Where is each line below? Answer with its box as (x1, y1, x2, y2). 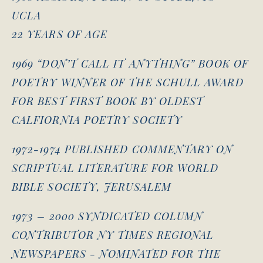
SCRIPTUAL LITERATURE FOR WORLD (12, 160, 219, 175)
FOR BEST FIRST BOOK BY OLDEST (12, 93, 204, 108)
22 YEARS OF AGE (12, 26, 108, 41)
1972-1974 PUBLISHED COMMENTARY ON (12, 141, 233, 156)
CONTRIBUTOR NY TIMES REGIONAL (12, 227, 214, 242)
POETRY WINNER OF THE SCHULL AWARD (12, 75, 244, 89)
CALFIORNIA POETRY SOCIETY (12, 112, 186, 127)
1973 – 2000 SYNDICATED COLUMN (12, 208, 204, 223)
